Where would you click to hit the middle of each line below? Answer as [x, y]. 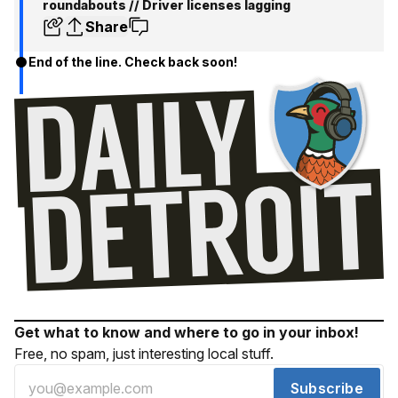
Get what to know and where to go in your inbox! [187, 332]
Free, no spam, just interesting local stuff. [144, 353]
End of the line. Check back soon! [133, 62]
